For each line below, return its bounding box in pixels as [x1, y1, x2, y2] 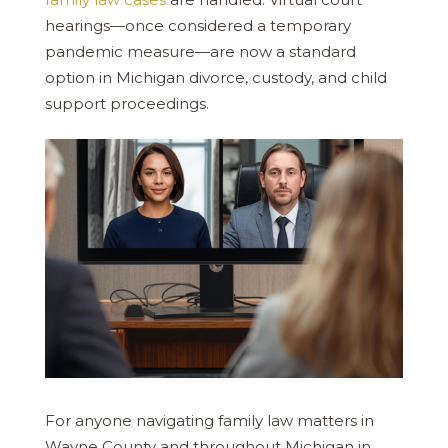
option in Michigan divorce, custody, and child [45, 67, 387, 87]
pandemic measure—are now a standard [45, 41, 356, 61]
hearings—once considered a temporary [45, 15, 351, 35]
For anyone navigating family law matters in [45, 411, 374, 431]
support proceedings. [45, 93, 209, 113]
